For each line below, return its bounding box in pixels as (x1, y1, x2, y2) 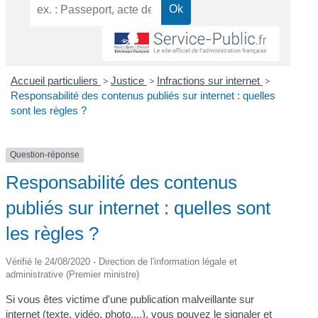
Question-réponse (10, 150, 80, 160)
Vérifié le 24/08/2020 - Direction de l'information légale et (6, 256, 238, 267)
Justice (110, 75, 147, 87)
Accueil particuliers (10, 75, 101, 87)
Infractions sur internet (156, 75, 263, 87)
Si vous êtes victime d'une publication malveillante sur (6, 292, 255, 305)
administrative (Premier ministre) (6, 268, 140, 280)
